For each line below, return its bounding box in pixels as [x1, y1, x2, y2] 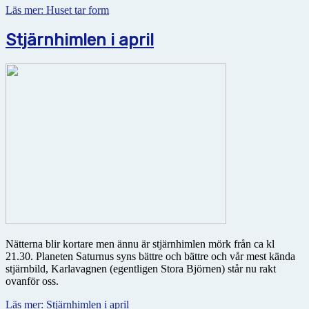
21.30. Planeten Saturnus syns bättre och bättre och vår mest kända [6, 250, 295, 262]
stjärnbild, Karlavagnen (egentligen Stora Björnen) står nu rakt [6, 262, 276, 275]
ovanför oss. [6, 275, 59, 287]
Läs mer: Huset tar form [6, 4, 109, 17]
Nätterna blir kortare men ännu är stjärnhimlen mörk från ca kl [6, 237, 275, 250]
